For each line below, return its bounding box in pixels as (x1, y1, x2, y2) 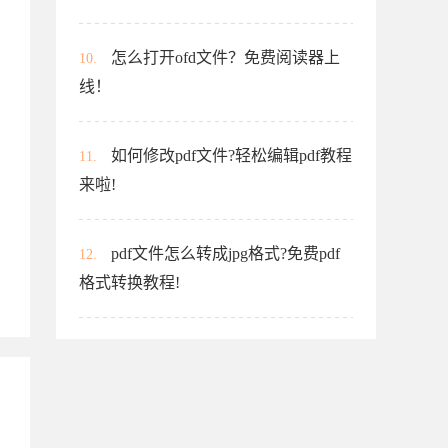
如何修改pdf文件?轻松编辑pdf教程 (111, 147, 352, 164)
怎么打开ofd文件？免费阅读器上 (111, 49, 340, 66)
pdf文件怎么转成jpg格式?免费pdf (111, 245, 340, 262)
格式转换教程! (79, 274, 180, 291)
